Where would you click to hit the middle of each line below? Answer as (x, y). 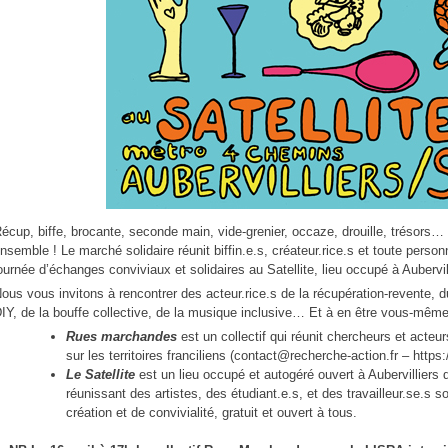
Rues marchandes (124, 336)
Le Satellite (101, 374)
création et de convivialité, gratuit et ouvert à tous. (212, 412)
